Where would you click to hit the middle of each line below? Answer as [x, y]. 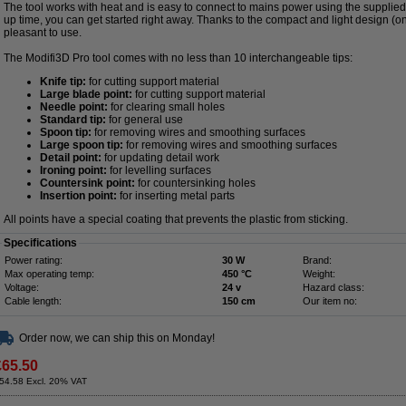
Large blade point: [86, 94]
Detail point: [71, 158]
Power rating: [34, 260]
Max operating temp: [49, 274]
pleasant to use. [43, 33]
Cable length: [33, 301]
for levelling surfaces [159, 170]
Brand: [317, 260]
